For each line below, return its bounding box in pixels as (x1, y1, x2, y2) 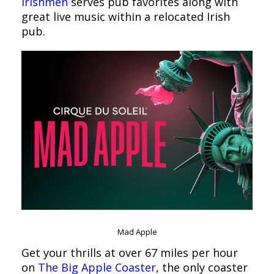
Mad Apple (117, 226, 157, 237)
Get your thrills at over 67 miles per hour (21, 245, 238, 260)
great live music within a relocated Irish (21, 9, 230, 24)
